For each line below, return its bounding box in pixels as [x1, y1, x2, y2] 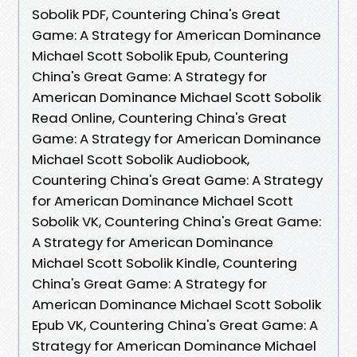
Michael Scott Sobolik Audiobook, [32, 149, 249, 169]
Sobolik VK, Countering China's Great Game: [32, 211, 321, 231]
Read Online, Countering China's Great [32, 108, 287, 127]
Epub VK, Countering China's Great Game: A [32, 315, 318, 335]
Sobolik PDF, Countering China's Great [32, 4, 280, 24]
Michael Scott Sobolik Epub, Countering [32, 45, 288, 65]
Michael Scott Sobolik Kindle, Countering [32, 253, 297, 273]
